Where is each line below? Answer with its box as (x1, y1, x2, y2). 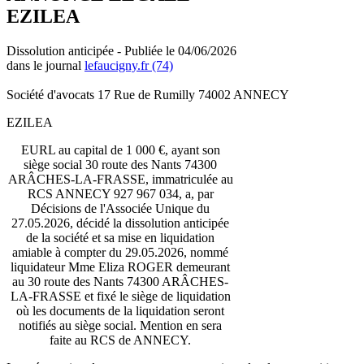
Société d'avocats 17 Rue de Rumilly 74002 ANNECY (6, 87, 289, 102)
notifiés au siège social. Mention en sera (19, 318, 222, 332)
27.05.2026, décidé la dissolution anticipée (11, 215, 229, 230)
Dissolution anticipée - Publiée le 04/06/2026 (6, 43, 236, 58)
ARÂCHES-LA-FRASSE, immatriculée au (7, 171, 233, 186)
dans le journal (6, 58, 84, 72)
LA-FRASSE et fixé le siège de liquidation (10, 288, 231, 303)
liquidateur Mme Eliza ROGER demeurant (11, 259, 230, 274)
